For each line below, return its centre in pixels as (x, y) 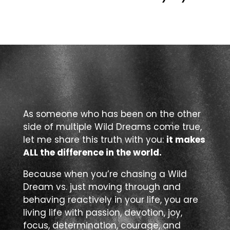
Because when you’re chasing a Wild (105, 174)
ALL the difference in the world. (93, 152)
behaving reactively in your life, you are (110, 200)
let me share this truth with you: (94, 140)
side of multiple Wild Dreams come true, (112, 127)
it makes (186, 140)
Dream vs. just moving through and (102, 187)
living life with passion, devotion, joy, (102, 213)
